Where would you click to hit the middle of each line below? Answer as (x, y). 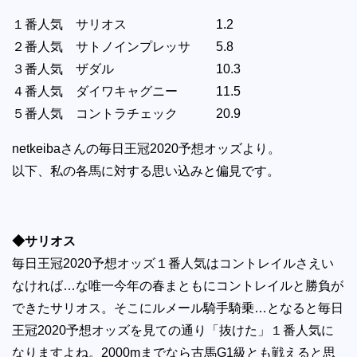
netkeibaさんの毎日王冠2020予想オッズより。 (146, 148)
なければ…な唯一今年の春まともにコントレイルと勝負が (178, 285)
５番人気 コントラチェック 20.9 (126, 113)
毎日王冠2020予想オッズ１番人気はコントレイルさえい (173, 263)
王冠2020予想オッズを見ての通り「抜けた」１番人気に (173, 330)
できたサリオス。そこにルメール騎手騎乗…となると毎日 (178, 308)
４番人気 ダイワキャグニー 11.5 (126, 91)
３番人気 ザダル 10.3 (126, 69)
